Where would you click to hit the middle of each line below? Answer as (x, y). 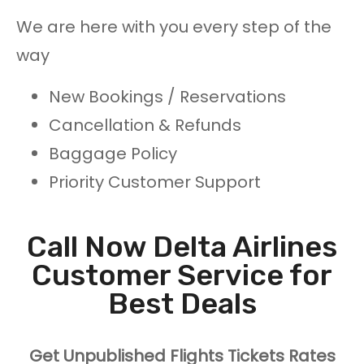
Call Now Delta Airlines (182, 247)
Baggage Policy (113, 154)
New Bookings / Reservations (167, 97)
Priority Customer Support (155, 182)
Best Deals (182, 304)
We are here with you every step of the (174, 27)
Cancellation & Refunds (145, 126)
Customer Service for (182, 275)
